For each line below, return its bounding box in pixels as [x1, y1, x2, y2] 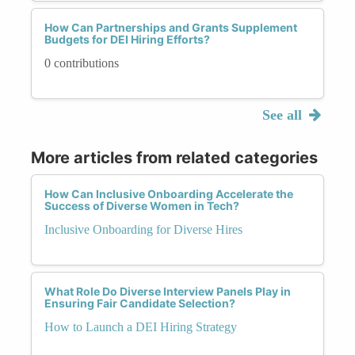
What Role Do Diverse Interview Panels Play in [44, 284, 291, 298]
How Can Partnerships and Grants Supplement [44, 20, 297, 34]
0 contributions [44, 55, 119, 70]
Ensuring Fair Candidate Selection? [44, 296, 235, 310]
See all [261, 106, 306, 123]
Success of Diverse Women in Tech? [44, 198, 239, 212]
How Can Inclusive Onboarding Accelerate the [44, 186, 293, 200]
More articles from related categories [31, 147, 318, 167]
